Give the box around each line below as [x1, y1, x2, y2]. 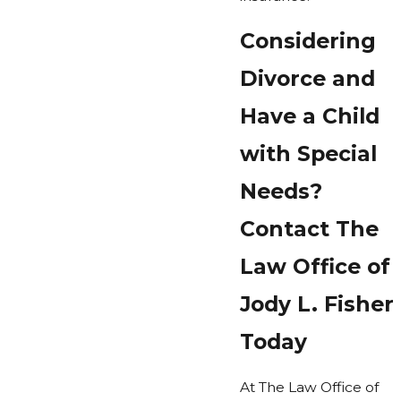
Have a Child [240, 103, 380, 130]
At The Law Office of [240, 378, 379, 396]
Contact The [240, 216, 379, 243]
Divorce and [240, 65, 375, 92]
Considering [240, 28, 376, 55]
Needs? [240, 178, 322, 205]
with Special [240, 141, 377, 167]
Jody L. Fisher [240, 291, 394, 318]
